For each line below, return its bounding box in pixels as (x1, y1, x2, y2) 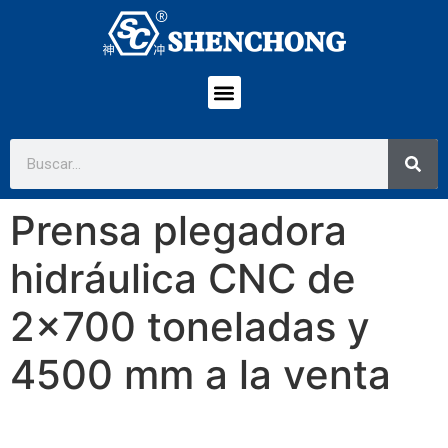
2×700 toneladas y (10, 302, 370, 351)
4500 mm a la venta (10, 350, 391, 399)
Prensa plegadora (10, 206, 347, 255)
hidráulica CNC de (10, 254, 356, 303)
